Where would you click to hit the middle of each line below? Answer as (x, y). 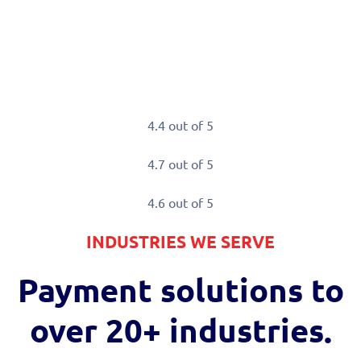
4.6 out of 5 (180, 202)
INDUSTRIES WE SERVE (180, 241)
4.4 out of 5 (180, 124)
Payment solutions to (180, 289)
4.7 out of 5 (180, 163)
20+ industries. (214, 329)
